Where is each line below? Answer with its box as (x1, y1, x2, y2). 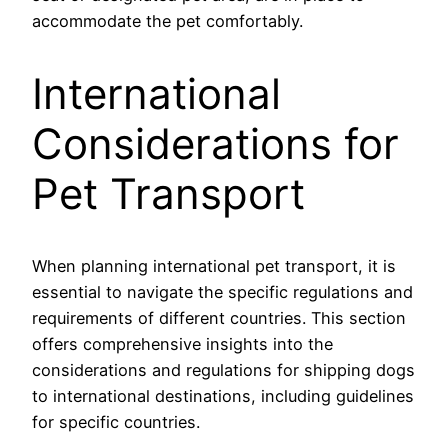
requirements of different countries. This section (32, 308, 406, 329)
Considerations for (32, 117, 399, 169)
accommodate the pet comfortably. (32, 10, 303, 31)
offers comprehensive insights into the (32, 334, 333, 355)
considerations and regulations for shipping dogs (32, 360, 415, 381)
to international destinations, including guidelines (32, 386, 414, 407)
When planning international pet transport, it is (32, 256, 396, 277)
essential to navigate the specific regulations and (32, 282, 413, 303)
